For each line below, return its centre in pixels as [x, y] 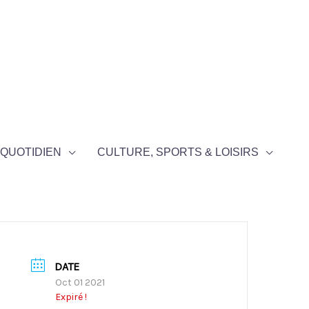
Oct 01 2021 [80, 283]
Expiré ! [71, 297]
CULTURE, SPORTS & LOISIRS [178, 152]
